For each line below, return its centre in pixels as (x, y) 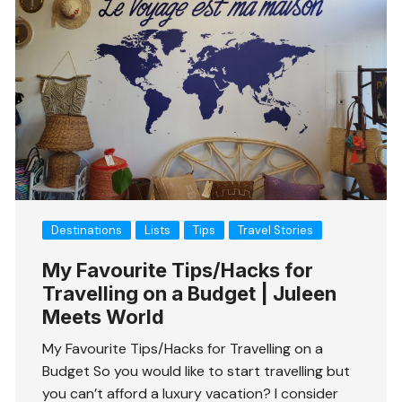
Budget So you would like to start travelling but (197, 371)
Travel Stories (276, 231)
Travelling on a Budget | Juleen (190, 294)
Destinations (87, 231)
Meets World (104, 317)
